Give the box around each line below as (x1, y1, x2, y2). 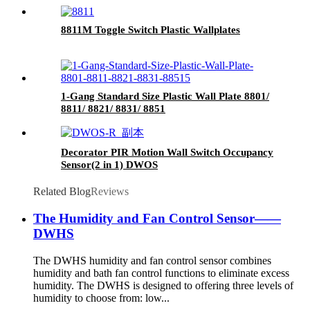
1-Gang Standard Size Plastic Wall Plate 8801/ (61, 91, 269, 102)
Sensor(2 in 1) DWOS (61, 159, 158, 171)
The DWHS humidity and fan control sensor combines (33, 254, 271, 266)
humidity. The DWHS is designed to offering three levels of (33, 279, 293, 291)
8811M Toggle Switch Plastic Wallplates (61, 24, 240, 36)
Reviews (91, 185, 129, 198)
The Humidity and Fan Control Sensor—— (33, 210, 281, 226)
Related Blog (33, 185, 91, 198)
